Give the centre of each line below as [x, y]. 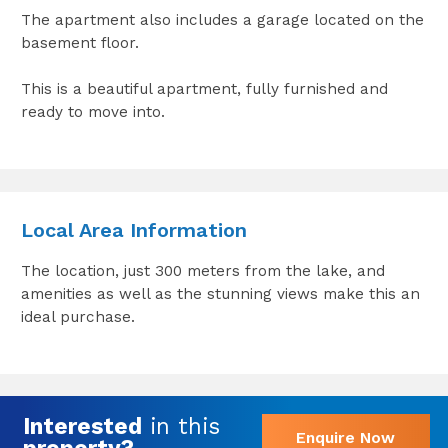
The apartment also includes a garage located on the [222, 20]
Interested [82, 425]
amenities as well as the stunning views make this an [220, 293]
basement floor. [79, 43]
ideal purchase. [77, 316]
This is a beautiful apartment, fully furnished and [204, 89]
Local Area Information [133, 229]
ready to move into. [92, 112]
